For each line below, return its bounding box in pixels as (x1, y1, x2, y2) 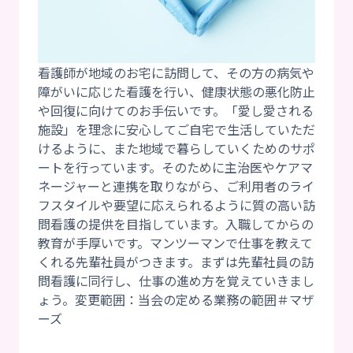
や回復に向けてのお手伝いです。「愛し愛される (38, 101, 314, 121)
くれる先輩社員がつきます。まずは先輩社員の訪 (38, 252, 314, 272)
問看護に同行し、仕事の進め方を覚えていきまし (38, 271, 314, 291)
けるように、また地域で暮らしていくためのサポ (38, 139, 315, 158)
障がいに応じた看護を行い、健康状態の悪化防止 (38, 82, 315, 102)
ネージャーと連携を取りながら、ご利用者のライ (38, 176, 314, 196)
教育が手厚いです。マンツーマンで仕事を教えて (38, 233, 313, 253)
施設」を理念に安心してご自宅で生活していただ (38, 120, 315, 139)
